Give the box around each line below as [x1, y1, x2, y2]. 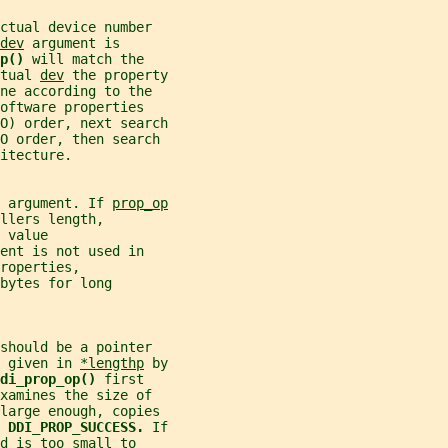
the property [64, 67, 168, 84]
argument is [24, 35, 120, 52]
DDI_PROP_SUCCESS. [8, 419, 152, 436]
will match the [32, 51, 144, 68]
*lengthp [80, 355, 144, 372]
